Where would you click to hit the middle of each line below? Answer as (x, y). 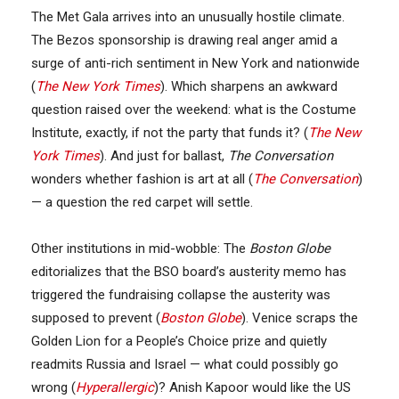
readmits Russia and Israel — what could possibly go (185, 364)
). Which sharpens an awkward (249, 86)
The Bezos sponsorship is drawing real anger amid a (184, 40)
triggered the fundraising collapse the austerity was (181, 294)
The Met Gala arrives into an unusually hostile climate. (188, 16)
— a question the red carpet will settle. (142, 202)
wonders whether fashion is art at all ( (142, 179)
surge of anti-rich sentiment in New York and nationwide (195, 63)
